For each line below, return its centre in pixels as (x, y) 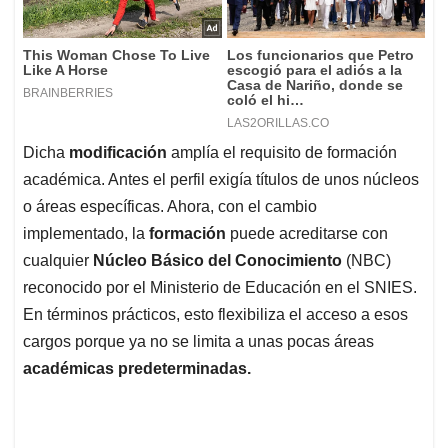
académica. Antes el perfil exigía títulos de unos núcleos (221, 180)
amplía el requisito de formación (284, 153)
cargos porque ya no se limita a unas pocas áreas (198, 342)
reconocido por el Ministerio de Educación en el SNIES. (220, 288)
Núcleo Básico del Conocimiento (217, 261)
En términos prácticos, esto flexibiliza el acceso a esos (215, 315)
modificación (120, 153)
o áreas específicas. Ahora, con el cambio (170, 207)
